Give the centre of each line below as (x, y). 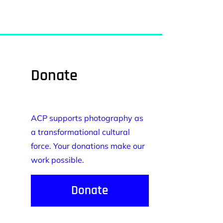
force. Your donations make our (88, 146)
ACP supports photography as (87, 118)
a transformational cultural (80, 132)
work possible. (57, 160)
